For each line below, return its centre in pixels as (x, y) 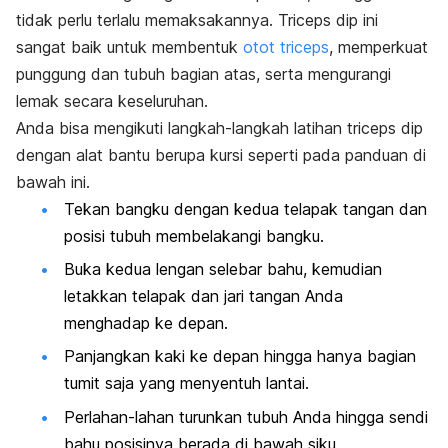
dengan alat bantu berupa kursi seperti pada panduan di (221, 154)
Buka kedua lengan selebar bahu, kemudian (223, 269)
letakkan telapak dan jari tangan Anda (203, 296)
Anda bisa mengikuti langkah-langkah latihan (181, 127)
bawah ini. (53, 181)
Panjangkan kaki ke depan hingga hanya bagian (240, 356)
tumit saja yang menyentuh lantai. (186, 383)
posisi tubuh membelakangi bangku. (194, 235)
